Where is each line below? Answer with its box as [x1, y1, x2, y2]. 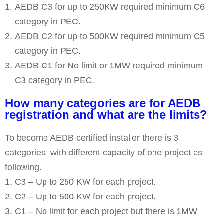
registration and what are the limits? [5, 108, 207, 122]
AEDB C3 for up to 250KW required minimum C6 [15, 2, 205, 12]
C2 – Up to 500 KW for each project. [15, 192, 156, 202]
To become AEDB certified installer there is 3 [5, 133, 178, 143]
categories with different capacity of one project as [5, 148, 202, 158]
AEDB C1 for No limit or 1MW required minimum [15, 61, 203, 71]
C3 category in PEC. [15, 75, 94, 86]
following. [5, 162, 42, 173]
